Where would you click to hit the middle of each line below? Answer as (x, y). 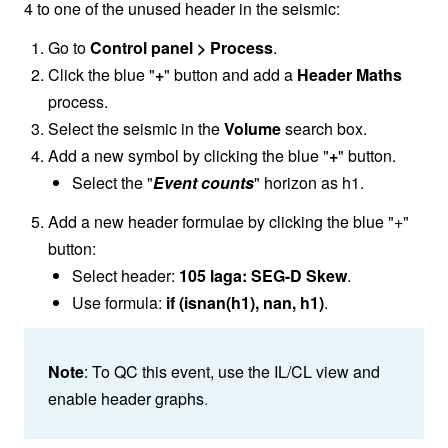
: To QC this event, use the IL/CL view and (232, 372)
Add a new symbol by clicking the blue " (188, 156)
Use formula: (119, 303)
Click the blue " (101, 75)
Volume (252, 129)
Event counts (203, 183)
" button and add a (230, 75)
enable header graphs (126, 399)
